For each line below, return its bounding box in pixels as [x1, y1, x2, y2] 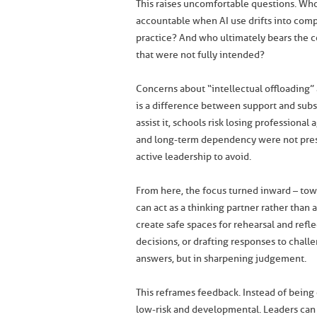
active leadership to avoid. [136, 151, 251, 163]
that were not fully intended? [136, 49, 265, 61]
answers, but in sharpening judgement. [136, 253, 306, 265]
